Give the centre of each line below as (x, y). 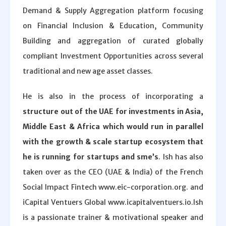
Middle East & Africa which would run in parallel (113, 127)
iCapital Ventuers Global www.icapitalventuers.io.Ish (113, 202)
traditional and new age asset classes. (88, 71)
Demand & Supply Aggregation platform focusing (113, 11)
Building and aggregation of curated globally (113, 41)
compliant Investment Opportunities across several (113, 56)
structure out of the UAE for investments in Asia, (113, 111)
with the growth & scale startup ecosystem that (113, 142)
